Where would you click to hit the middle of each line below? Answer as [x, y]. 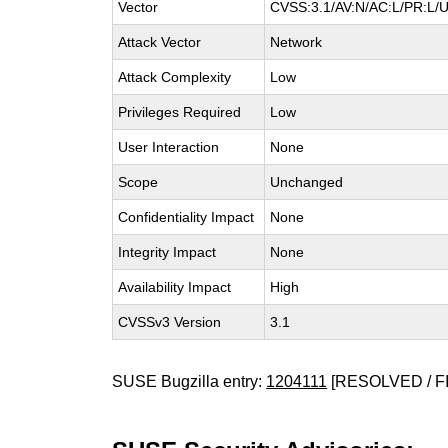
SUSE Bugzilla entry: [189, 381]
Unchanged [307, 182]
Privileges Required [180, 112]
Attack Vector [160, 42]
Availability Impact [175, 287]
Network [296, 42]
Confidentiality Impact [186, 217]
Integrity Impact [167, 252]
